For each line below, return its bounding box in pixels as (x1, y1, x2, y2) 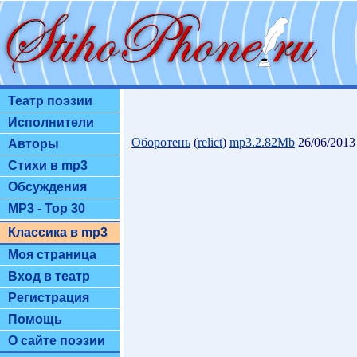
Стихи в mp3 (8, 159, 88, 172)
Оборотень (131, 135, 190, 149)
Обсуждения (8, 180, 87, 194)
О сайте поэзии (8, 334, 105, 347)
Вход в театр (8, 269, 90, 283)
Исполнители (8, 116, 94, 129)
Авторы (8, 137, 59, 151)
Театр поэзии (8, 94, 92, 108)
